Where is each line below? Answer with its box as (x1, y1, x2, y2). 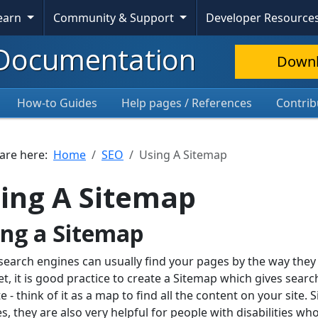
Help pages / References (121, 95, 252, 111)
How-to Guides (17, 95, 97, 111)
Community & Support (53, 10, 177, 26)
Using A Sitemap (139, 147, 227, 163)
